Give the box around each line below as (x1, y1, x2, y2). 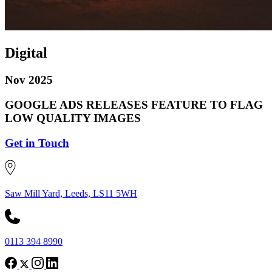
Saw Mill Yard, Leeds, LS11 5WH (5, 188, 137, 199)
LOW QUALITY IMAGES (5, 111, 141, 124)
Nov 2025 (5, 73, 53, 87)
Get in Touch (5, 136, 69, 149)
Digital (5, 45, 47, 61)
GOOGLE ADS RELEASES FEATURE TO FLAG (5, 98, 263, 111)
